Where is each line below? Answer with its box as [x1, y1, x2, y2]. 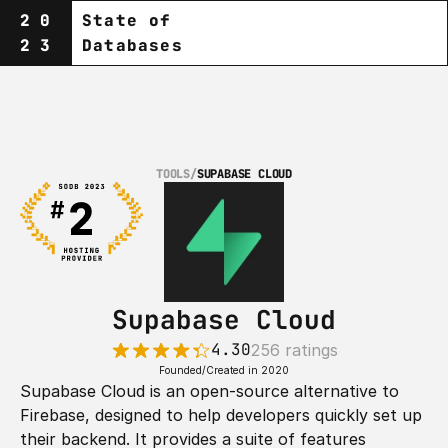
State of [82, 10, 172, 31]
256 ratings [250, 340, 338, 360]
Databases [82, 35, 183, 56]
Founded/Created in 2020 [159, 364, 289, 376]
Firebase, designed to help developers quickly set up [20, 405, 422, 425]
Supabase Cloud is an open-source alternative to [20, 381, 399, 401]
